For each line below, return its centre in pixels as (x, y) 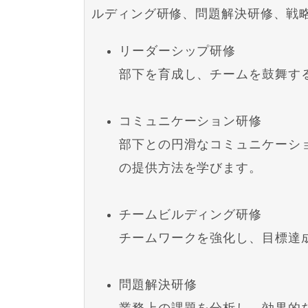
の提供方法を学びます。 (190, 167)
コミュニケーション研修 (190, 121)
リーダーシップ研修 (178, 51)
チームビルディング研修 (190, 214)
